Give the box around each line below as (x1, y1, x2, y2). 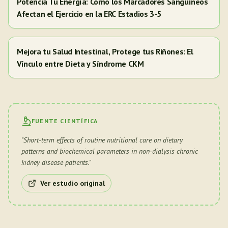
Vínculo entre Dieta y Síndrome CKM (17, 59, 144, 69)
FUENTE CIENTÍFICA (32, 117, 98, 125)
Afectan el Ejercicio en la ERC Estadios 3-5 (17, 9, 161, 19)
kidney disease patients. (21, 158, 89, 167)
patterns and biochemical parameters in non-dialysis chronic (21, 147, 198, 156)
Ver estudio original (40, 179, 105, 188)
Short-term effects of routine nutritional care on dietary (23, 135, 183, 145)
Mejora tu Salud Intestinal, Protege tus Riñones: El (17, 46, 193, 56)
